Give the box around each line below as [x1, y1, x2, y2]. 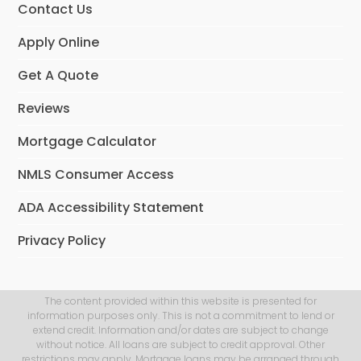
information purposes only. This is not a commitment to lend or [27, 308, 334, 322]
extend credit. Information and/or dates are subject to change [32, 322, 329, 337]
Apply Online [18, 32, 100, 52]
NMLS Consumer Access [18, 164, 175, 184]
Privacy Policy [18, 230, 106, 250]
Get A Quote [18, 65, 99, 85]
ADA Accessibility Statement [18, 197, 205, 217]
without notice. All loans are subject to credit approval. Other [36, 337, 325, 351]
